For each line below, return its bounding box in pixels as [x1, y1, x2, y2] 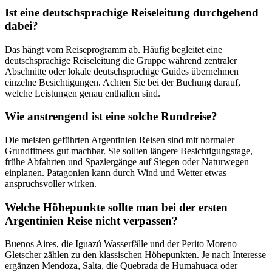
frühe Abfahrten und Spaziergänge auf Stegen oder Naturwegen [5, 156, 249, 167]
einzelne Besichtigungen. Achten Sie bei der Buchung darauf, [5, 76, 240, 87]
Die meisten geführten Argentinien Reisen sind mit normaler [5, 134, 234, 145]
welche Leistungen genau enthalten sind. [5, 87, 160, 98]
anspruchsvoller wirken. [5, 178, 97, 189]
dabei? [5, 19, 38, 32]
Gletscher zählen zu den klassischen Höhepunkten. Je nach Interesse [5, 250, 266, 260]
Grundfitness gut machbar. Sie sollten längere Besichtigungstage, [5, 145, 253, 156]
